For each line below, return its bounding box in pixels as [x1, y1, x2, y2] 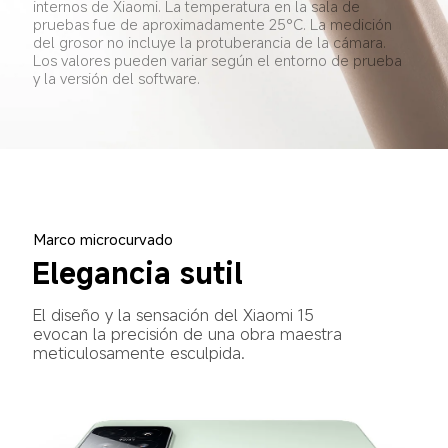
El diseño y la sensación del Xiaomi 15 [32, 303, 319, 326]
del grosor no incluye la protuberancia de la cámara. [32, 32, 390, 53]
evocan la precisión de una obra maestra [32, 322, 347, 345]
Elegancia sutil [32, 252, 244, 292]
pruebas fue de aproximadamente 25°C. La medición [32, 14, 396, 35]
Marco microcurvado [34, 228, 174, 249]
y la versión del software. [32, 68, 200, 89]
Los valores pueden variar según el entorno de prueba [32, 50, 406, 71]
